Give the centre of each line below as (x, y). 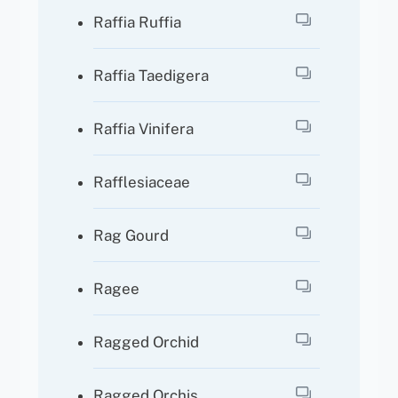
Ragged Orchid (147, 342)
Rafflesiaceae (142, 182)
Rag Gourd (131, 235)
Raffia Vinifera (144, 128)
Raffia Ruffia (138, 22)
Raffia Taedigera (151, 75)
